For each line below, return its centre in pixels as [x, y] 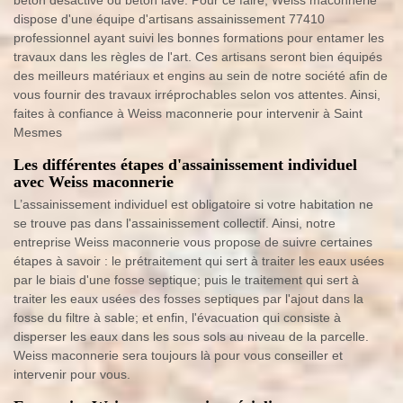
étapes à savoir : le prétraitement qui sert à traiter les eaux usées [199, 261]
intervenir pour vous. [72, 374]
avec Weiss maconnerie [94, 182]
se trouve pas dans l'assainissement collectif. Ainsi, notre [175, 223]
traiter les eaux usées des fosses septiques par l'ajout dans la [188, 299]
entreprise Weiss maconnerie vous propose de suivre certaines [193, 242]
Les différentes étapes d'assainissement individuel [185, 165]
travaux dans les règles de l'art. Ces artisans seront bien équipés [198, 57]
